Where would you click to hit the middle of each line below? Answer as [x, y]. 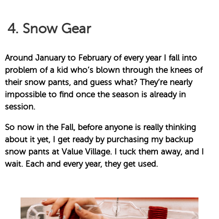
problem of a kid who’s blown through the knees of [104, 70]
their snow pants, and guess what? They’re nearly [99, 83]
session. [20, 107]
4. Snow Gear [49, 29]
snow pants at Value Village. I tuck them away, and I [104, 152]
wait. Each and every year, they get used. [81, 164]
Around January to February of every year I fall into [101, 58]
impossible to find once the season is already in [95, 95]
